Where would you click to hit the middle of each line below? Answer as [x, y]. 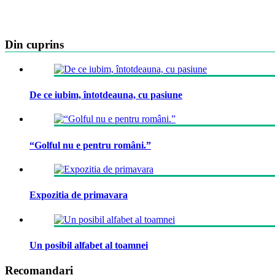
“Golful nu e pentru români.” [90, 145]
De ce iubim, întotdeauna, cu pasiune [106, 95]
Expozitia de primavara [79, 195]
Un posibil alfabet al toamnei [89, 245]
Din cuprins [34, 45]
